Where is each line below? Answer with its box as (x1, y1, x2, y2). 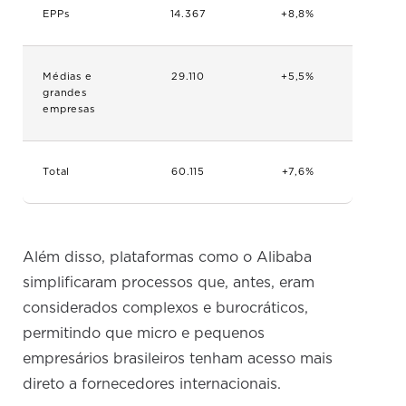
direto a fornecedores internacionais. (23, 377, 282, 392)
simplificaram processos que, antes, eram (23, 275, 315, 291)
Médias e (43, 72, 92, 82)
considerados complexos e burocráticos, (23, 301, 309, 316)
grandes (43, 88, 87, 99)
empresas (43, 104, 95, 115)
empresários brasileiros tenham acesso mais (23, 352, 333, 367)
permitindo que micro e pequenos (23, 326, 266, 342)
